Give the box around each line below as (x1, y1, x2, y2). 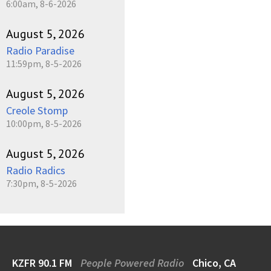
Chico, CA (190, 255, 236, 270)
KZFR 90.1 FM (12, 255, 74, 270)
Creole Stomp (6, 103, 68, 117)
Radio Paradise (6, 43, 74, 57)
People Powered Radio (80, 255, 184, 270)
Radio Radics (6, 163, 65, 177)
